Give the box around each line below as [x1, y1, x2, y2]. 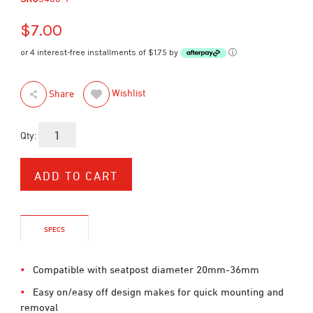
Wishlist [112, 87, 145, 99]
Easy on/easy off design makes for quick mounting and [33, 286, 284, 298]
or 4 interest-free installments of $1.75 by [20, 48, 180, 57]
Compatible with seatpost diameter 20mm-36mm [33, 263, 259, 275]
